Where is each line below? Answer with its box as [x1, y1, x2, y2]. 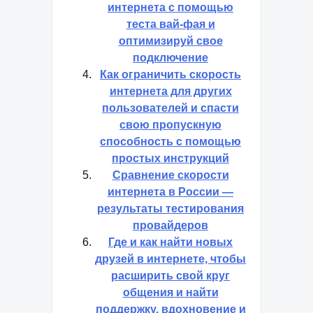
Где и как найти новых [108, 236, 233, 248]
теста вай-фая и [126, 18, 215, 30]
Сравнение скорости [112, 169, 229, 181]
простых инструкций [112, 152, 229, 164]
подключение [133, 52, 208, 64]
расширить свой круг [111, 270, 230, 282]
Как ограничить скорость [100, 68, 241, 80]
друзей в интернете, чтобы [95, 253, 246, 265]
